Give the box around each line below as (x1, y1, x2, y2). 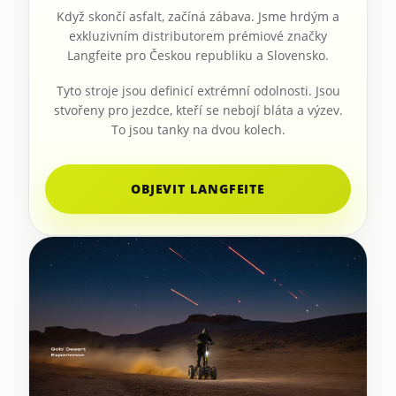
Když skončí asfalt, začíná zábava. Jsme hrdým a (57, 7, 339, 25)
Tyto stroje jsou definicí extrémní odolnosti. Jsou (56, 81, 340, 99)
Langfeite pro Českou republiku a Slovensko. (67, 46, 329, 64)
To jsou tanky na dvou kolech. (110, 120, 286, 138)
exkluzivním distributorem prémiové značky (69, 27, 327, 44)
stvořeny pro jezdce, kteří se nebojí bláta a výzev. (53, 101, 343, 118)
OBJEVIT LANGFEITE (130, 179, 266, 197)
